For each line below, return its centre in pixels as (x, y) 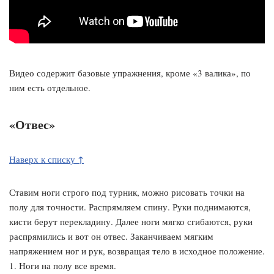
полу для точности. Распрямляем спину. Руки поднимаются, (130, 207)
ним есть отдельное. (50, 87)
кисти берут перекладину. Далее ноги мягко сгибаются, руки (131, 221)
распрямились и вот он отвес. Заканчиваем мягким (111, 236)
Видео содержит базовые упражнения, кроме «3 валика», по (130, 73)
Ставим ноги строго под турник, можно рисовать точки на (127, 192)
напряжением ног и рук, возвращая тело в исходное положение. (137, 251)
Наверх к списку (43, 159)
